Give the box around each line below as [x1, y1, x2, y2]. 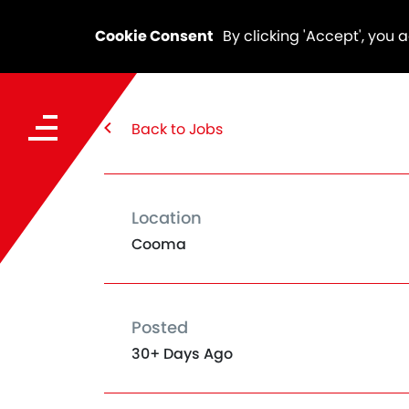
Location [131, 206, 202, 229]
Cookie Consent [94, 26, 214, 47]
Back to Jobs [131, 119, 223, 140]
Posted [131, 316, 188, 339]
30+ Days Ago [131, 343, 233, 364]
